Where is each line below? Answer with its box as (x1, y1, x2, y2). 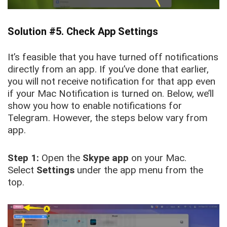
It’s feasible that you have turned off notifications (8, 51, 218, 63)
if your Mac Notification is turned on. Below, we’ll (8, 87, 214, 99)
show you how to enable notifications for (8, 99, 182, 111)
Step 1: (8, 152, 39, 164)
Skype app (83, 152, 129, 164)
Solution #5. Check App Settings (8, 25, 158, 37)
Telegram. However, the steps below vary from (8, 111, 208, 124)
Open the (39, 152, 83, 164)
